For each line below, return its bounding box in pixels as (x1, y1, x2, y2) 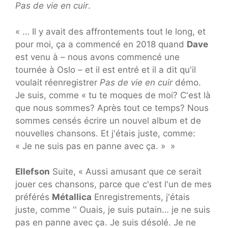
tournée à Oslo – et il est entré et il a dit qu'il (15, 64, 196, 75)
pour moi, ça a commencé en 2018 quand (15, 39, 187, 49)
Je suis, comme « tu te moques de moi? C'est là (15, 90, 211, 100)
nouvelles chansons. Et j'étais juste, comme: (15, 128, 195, 138)
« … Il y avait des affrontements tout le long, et (15, 26, 206, 37)
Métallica (52, 192, 92, 202)
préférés (15, 192, 52, 202)
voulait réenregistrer (15, 77, 100, 88)
